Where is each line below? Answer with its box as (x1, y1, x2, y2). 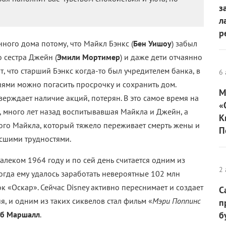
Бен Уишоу (133, 38, 172, 49)
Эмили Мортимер (57, 52, 120, 63)
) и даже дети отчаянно (120, 52, 202, 63)
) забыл (172, 38, 197, 49)
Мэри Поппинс (152, 196, 201, 206)
